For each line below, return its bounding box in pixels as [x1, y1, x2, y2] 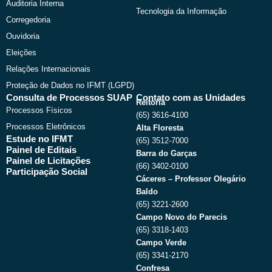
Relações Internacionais [6, 64, 90, 73]
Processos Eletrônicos [6, 121, 86, 131]
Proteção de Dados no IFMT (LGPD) [6, 80, 134, 90]
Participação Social [6, 166, 87, 177]
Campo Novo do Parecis [136, 212, 227, 222]
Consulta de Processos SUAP [6, 92, 132, 103]
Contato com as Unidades [136, 92, 245, 103]
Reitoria [136, 97, 165, 107]
